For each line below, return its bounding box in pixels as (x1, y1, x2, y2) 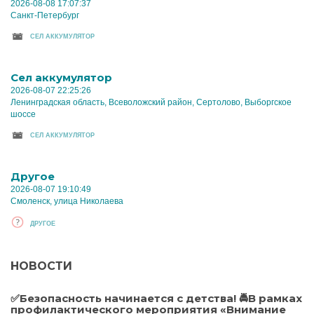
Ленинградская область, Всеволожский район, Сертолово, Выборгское (11, 97, 292, 107)
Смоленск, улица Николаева (11, 196, 123, 206)
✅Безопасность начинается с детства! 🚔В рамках (11, 292, 302, 305)
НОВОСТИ (11, 259, 72, 273)
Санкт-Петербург (11, 11, 79, 20)
